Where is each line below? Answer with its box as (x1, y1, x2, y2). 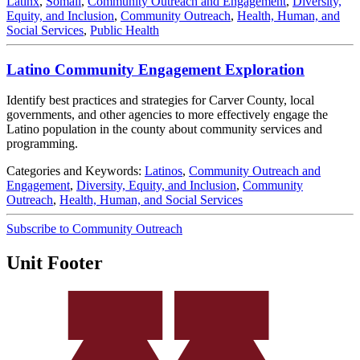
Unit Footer (6, 252, 103, 274)
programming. (6, 137, 78, 151)
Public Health (90, 22, 159, 37)
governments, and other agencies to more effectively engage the (6, 108, 328, 122)
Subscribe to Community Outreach (6, 222, 182, 236)
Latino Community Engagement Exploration (6, 60, 305, 78)
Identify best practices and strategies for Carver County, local (6, 93, 314, 108)
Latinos (145, 164, 182, 178)
